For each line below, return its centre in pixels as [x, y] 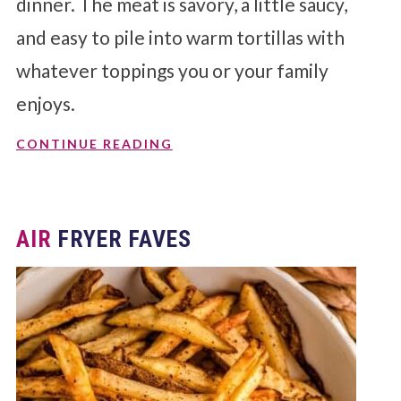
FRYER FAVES [121, 239]
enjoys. [45, 103]
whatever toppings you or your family [172, 70]
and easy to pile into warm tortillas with [180, 37]
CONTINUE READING [94, 143]
